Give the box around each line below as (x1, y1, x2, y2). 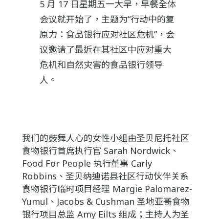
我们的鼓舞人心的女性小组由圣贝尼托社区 (22, 132, 189, 144)
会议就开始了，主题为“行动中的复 (39, 13, 175, 25)
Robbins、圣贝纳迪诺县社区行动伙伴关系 (22, 170, 189, 182)
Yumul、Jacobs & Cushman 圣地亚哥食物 (22, 196, 190, 208)
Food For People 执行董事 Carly (22, 157, 152, 170)
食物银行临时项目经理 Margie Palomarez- (22, 183, 192, 195)
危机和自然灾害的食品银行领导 (39, 59, 163, 71)
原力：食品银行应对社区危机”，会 (39, 28, 175, 41)
